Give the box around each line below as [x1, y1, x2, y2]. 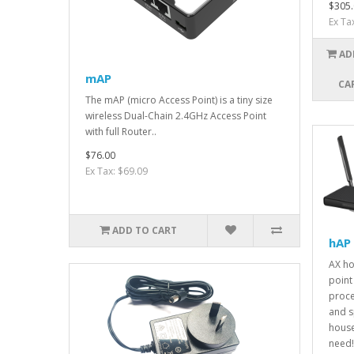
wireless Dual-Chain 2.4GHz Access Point [85, 109, 266, 123]
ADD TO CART [112, 224, 178, 238]
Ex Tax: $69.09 [85, 164, 148, 179]
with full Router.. [85, 125, 156, 139]
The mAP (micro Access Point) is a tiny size [85, 93, 273, 107]
